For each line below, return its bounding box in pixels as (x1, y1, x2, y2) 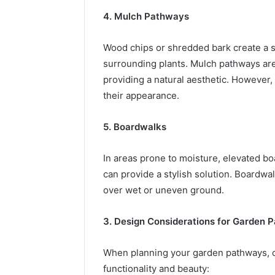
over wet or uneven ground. (103, 184, 224, 196)
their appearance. (103, 89, 179, 101)
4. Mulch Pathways (103, 10, 189, 22)
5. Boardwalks (103, 120, 166, 133)
